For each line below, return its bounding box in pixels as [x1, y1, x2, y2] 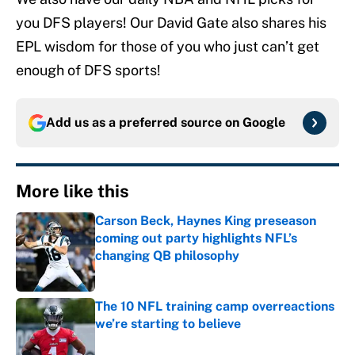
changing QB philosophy [95, 248, 239, 264]
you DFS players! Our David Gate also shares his [16, 14, 326, 32]
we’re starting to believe [95, 316, 241, 332]
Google [242, 115, 285, 131]
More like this [16, 181, 129, 202]
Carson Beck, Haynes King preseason [95, 213, 316, 229]
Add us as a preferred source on [46, 115, 242, 131]
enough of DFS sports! [16, 62, 161, 79]
